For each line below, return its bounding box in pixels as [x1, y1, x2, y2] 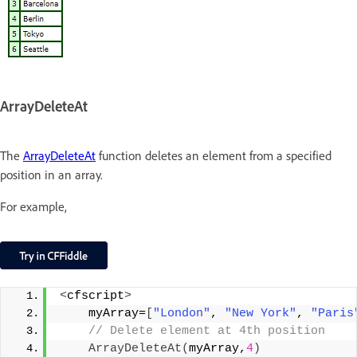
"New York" [225, 307, 296, 320]
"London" [153, 307, 210, 320]
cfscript [67, 289, 124, 303]
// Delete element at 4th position [81, 324, 325, 338]
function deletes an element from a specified [96, 147, 331, 163]
